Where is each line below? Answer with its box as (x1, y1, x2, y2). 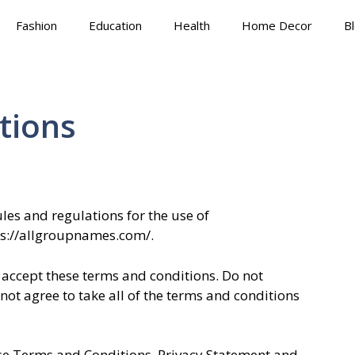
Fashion (16, 17, 57, 33)
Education (89, 17, 142, 33)
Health (174, 17, 210, 33)
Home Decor (242, 17, 312, 33)
